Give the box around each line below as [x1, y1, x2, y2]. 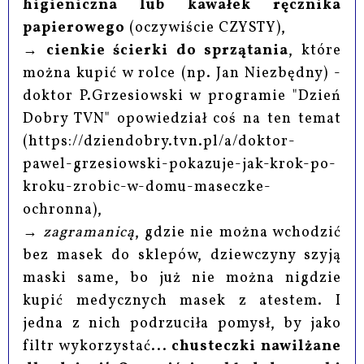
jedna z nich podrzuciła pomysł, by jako [23, 313, 341, 334]
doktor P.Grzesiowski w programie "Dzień [23, 85, 341, 106]
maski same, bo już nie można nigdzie [23, 267, 341, 288]
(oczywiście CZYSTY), [125, 17, 287, 38]
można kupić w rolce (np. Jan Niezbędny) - [23, 63, 341, 84]
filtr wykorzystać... [23, 336, 172, 357]
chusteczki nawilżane [171, 336, 341, 357]
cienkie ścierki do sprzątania [45, 40, 289, 61]
